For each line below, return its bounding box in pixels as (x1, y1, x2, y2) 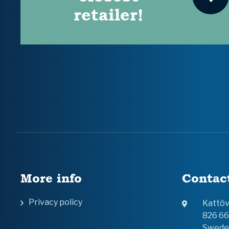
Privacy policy (29, 197, 82, 208)
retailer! (73, 3, 144, 27)
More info (20, 169, 82, 187)
